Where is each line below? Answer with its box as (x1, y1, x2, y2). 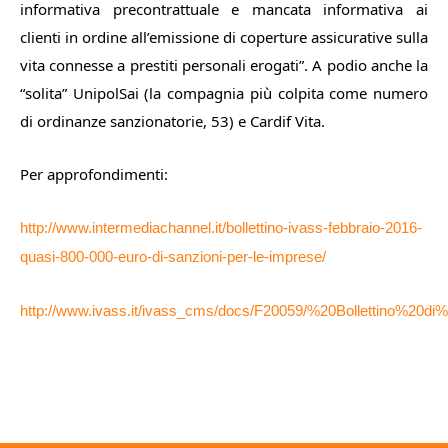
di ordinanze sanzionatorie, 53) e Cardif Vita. (20, 111, 325, 131)
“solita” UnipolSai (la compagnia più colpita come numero (20, 83, 428, 103)
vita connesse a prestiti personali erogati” (20, 55, 305, 75)
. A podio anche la (304, 55, 429, 75)
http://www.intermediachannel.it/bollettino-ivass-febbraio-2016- (20, 219, 422, 236)
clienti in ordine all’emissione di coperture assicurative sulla (20, 27, 428, 47)
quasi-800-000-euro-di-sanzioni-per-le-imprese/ (20, 248, 326, 265)
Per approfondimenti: (20, 164, 168, 184)
